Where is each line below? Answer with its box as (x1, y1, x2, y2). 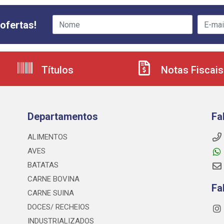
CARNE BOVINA (27, 174, 79, 184)
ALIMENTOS (27, 132, 67, 142)
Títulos (39, 64, 73, 76)
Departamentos (27, 110, 98, 123)
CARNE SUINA (27, 188, 74, 198)
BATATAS (27, 160, 58, 170)
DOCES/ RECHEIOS (27, 202, 89, 212)
